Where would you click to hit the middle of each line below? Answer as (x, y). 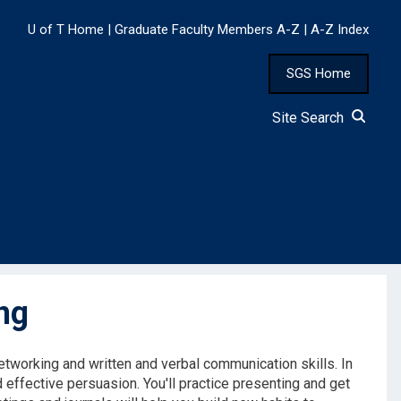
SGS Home (319, 74)
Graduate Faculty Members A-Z (207, 30)
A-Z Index (340, 30)
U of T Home (66, 30)
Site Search (311, 118)
